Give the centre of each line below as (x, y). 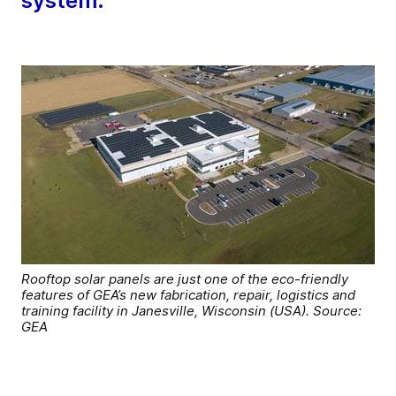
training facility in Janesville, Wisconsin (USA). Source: (191, 311)
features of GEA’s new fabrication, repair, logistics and (188, 295)
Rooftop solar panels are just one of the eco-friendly (185, 279)
